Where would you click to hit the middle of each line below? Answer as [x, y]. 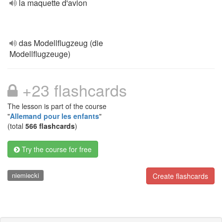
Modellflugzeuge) [40, 54]
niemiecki [25, 175]
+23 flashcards [72, 90]
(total [16, 126]
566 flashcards [50, 126]
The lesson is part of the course [57, 106]
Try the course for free [56, 149]
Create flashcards [180, 176]
